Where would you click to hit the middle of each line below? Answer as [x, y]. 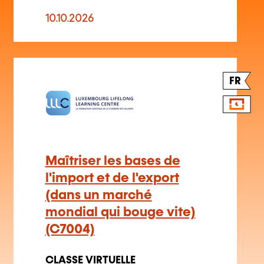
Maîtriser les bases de [113, 146]
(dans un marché [98, 180]
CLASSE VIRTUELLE [90, 245]
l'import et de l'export [112, 163]
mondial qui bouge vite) [120, 197]
